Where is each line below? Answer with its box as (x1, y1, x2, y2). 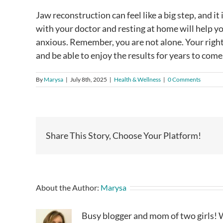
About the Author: (36, 182, 101, 192)
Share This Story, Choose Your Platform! (46, 129, 201, 141)
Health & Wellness (114, 75, 161, 83)
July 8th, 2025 (70, 75, 107, 83)
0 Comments (168, 75, 201, 83)
